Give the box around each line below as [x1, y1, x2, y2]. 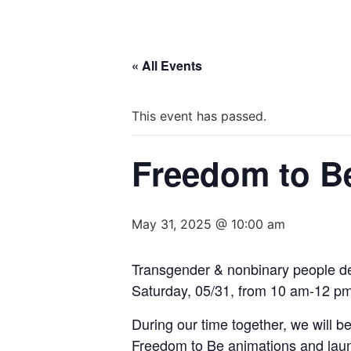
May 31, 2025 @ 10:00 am [132, 216, 285, 232]
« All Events [132, 56, 202, 74]
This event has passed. [132, 108, 266, 124]
